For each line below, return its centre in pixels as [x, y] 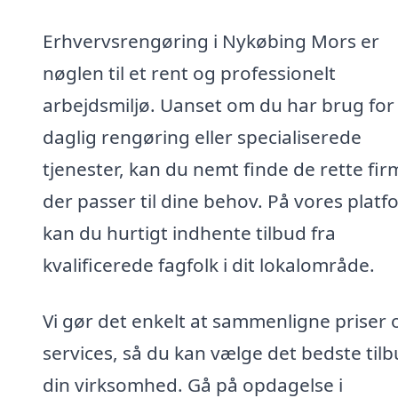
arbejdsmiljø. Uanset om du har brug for [219, 104]
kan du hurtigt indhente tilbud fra [189, 232]
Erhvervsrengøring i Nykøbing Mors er [211, 40]
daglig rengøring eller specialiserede [202, 136]
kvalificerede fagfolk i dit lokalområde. [209, 264]
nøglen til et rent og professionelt [189, 72]
